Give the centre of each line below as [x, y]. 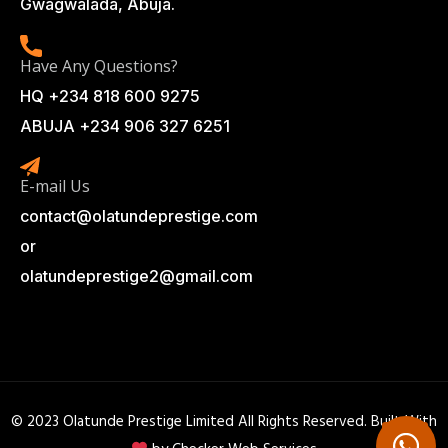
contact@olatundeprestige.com [139, 216]
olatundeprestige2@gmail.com [136, 276]
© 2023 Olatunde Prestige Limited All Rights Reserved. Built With [224, 421]
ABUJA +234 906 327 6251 [125, 126]
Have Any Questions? [99, 66]
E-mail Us [55, 186]
